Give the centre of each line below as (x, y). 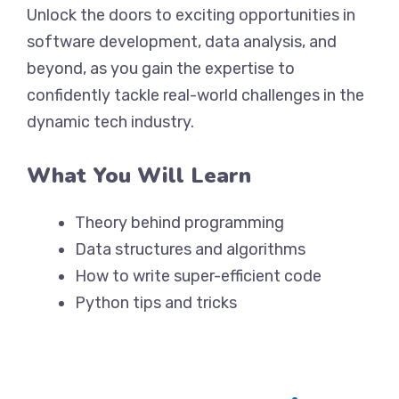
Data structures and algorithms (190, 249)
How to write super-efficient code (198, 276)
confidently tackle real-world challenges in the (195, 95)
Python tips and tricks (156, 303)
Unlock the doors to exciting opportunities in (191, 15)
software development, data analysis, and (182, 42)
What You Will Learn (139, 175)
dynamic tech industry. (110, 122)
